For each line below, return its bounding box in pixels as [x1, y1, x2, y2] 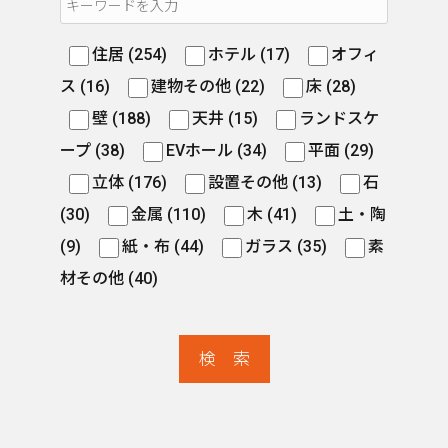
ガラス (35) [245, 237, 331, 256]
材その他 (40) [60, 269, 158, 288]
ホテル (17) [208, 45, 294, 64]
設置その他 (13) [208, 173, 326, 192]
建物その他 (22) [151, 77, 269, 96]
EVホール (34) [166, 141, 271, 160]
